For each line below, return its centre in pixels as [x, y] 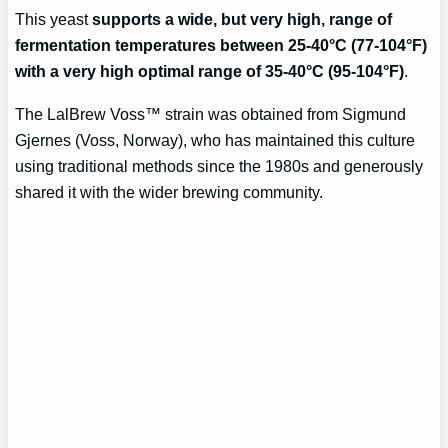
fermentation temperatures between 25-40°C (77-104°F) [221, 45]
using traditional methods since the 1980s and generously [219, 165]
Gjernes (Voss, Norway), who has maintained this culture [215, 139]
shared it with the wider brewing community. [169, 191]
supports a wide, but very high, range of [242, 19]
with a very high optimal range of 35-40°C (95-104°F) [210, 71]
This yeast [54, 19]
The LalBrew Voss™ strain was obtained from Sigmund [211, 113]
